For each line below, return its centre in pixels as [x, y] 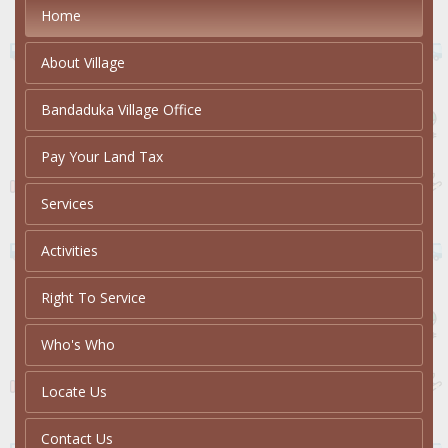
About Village [83, 63]
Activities [69, 251]
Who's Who [78, 345]
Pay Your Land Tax [102, 157]
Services [67, 204]
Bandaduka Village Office [121, 110]
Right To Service [93, 298]
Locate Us [74, 392]
